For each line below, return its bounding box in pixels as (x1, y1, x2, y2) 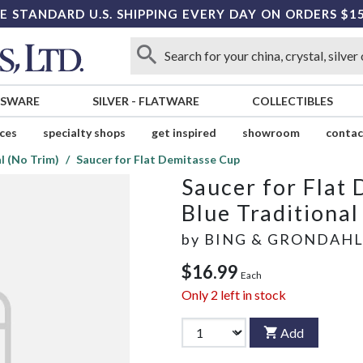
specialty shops (42, 126, 126, 140)
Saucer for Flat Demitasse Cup (76, 152, 240, 167)
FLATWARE (138, 94, 199, 109)
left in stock (218, 287, 286, 303)
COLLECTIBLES (251, 94, 333, 109)
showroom (241, 126, 300, 140)
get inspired (151, 126, 216, 140)
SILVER (92, 94, 129, 109)
